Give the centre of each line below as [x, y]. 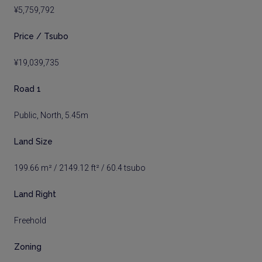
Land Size [33, 142]
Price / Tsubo [41, 36]
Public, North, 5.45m [51, 115]
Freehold [30, 220]
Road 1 [27, 89]
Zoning [28, 247]
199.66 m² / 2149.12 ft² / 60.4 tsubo [80, 168]
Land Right [35, 194]
